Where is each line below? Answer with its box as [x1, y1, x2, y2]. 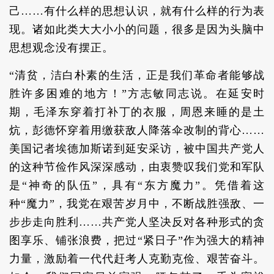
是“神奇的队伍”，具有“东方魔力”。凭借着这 [9, 179, 265, 191]
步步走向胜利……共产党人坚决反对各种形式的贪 [9, 216, 265, 228]
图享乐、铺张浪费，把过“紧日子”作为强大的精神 [9, 234, 265, 246]
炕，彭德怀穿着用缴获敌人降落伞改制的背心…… [9, 124, 265, 136]
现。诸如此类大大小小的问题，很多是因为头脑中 [9, 23, 265, 35]
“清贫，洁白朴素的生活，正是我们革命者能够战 [9, 69, 265, 81]
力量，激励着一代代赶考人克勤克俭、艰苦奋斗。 [9, 253, 265, 265]
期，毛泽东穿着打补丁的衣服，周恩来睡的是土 [9, 106, 265, 118]
